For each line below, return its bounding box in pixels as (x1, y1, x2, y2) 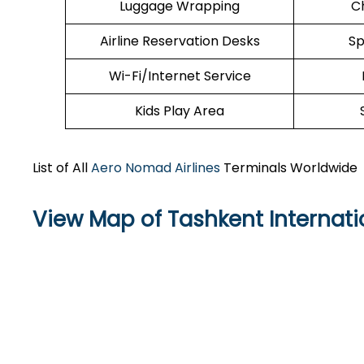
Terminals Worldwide (220, 158, 357, 177)
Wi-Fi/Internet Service (108, 67, 251, 85)
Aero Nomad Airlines (91, 158, 220, 177)
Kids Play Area (135, 102, 224, 120)
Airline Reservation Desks (99, 32, 260, 50)
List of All (32, 158, 91, 177)
